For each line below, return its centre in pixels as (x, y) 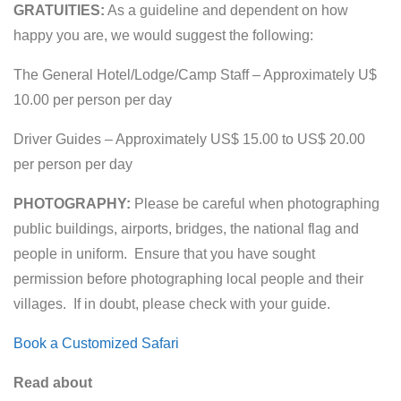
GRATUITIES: (59, 10)
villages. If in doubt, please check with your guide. (172, 303)
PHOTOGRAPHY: (72, 203)
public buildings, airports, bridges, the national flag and (186, 228)
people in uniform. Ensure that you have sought (164, 253)
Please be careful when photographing (255, 203)
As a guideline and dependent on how (226, 10)
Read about (53, 382)
